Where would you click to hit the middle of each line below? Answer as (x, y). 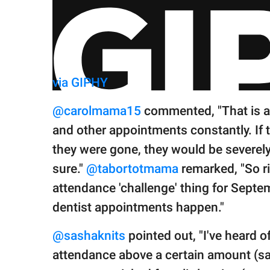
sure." (69, 168)
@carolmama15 (97, 111)
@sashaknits (89, 235)
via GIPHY (80, 82)
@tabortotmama (132, 168)
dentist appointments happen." (138, 207)
